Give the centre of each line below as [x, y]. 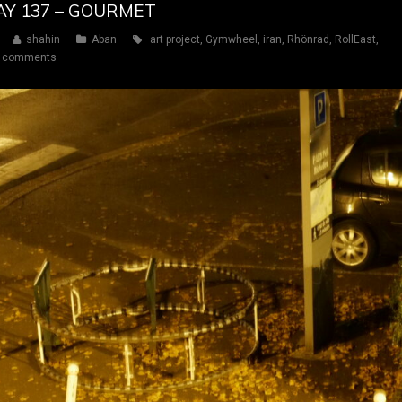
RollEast [355, 40]
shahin [43, 40]
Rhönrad [308, 40]
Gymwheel [232, 40]
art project [175, 40]
